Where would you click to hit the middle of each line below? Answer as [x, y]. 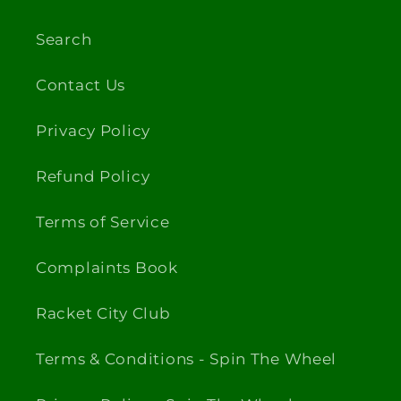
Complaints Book [107, 268]
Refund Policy [93, 177]
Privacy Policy [94, 131]
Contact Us [81, 85]
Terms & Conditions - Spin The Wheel [187, 359]
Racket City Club [103, 314]
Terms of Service [103, 222]
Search [64, 40]
